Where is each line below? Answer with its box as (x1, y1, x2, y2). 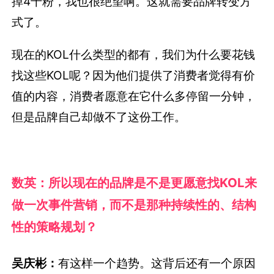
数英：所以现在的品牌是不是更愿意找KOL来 (12, 174, 257, 190)
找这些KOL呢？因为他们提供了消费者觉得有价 (12, 68, 256, 83)
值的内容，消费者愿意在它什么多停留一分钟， (12, 89, 256, 104)
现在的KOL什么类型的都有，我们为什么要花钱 (12, 47, 256, 62)
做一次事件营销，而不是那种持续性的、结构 (12, 196, 257, 212)
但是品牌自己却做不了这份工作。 (12, 109, 187, 125)
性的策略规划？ (12, 218, 98, 234)
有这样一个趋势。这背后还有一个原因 (58, 255, 256, 270)
